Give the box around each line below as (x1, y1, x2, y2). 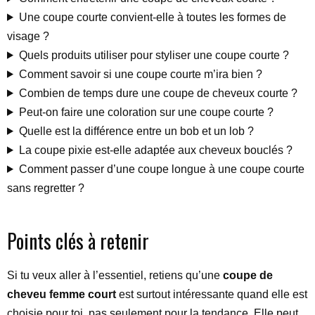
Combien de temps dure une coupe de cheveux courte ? (18, 86, 297, 99)
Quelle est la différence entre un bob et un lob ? (18, 124, 254, 137)
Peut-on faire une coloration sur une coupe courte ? (18, 105, 274, 118)
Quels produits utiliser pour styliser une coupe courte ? (18, 49, 289, 61)
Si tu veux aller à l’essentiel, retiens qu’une (7, 269, 223, 281)
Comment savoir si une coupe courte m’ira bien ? (18, 67, 262, 80)
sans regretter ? (7, 181, 84, 194)
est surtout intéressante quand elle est (116, 288, 307, 300)
